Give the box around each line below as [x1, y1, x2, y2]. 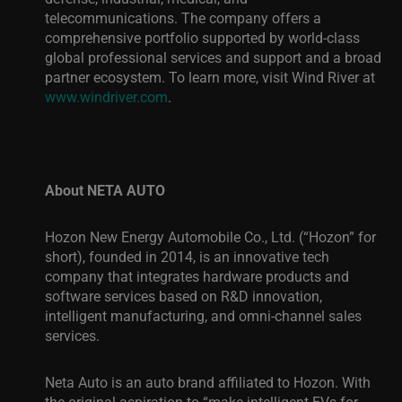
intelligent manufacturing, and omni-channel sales [45, 306, 362, 325]
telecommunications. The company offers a [45, 8, 321, 27]
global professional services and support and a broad [45, 48, 381, 66]
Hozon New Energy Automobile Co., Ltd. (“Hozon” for [45, 227, 376, 246]
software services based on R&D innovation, [45, 286, 322, 305]
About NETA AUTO [45, 180, 165, 199]
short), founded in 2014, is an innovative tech [45, 247, 329, 266]
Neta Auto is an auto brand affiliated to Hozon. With [45, 372, 371, 391]
